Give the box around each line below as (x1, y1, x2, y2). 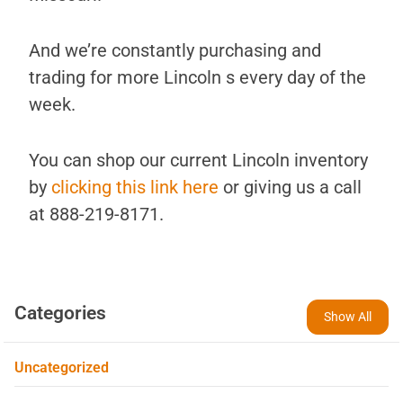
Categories (14, 302, 106, 325)
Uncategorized (14, 359, 109, 377)
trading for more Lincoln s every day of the (29, 67, 366, 89)
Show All (324, 309, 372, 325)
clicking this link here (51, 176, 223, 199)
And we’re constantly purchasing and (29, 40, 321, 62)
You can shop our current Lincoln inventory (29, 149, 368, 172)
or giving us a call (223, 176, 362, 199)
